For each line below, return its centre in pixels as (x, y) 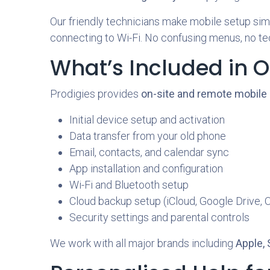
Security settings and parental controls (159, 217)
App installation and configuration (146, 168)
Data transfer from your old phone (147, 136)
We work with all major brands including (143, 243)
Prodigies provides (95, 94)
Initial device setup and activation (147, 120)
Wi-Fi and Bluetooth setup (129, 185)
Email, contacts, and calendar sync (149, 152)
